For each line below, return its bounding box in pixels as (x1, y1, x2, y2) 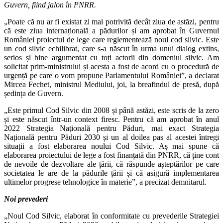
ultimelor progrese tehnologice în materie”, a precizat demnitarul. (4, 177, 207, 186)
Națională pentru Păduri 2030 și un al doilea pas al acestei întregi (4, 132, 219, 141)
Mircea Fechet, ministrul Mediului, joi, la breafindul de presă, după (4, 80, 219, 89)
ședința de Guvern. (4, 89, 63, 98)
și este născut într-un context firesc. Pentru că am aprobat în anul (4, 114, 219, 123)
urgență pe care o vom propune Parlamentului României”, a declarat (4, 71, 219, 80)
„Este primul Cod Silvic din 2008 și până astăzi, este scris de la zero (4, 106, 219, 114)
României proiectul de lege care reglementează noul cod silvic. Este (4, 35, 219, 44)
